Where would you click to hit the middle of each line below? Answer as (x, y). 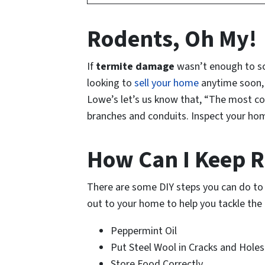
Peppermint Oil (144, 231)
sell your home (167, 83)
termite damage (135, 67)
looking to (111, 83)
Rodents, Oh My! (172, 40)
